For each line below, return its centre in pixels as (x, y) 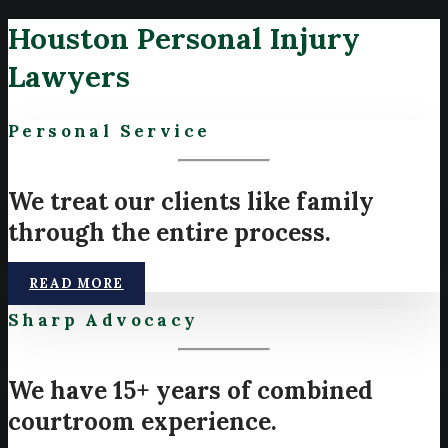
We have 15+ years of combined (190, 390)
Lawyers (69, 76)
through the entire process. (169, 232)
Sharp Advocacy (103, 319)
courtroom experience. (142, 421)
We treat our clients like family (191, 201)
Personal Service (109, 130)
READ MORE (76, 283)
